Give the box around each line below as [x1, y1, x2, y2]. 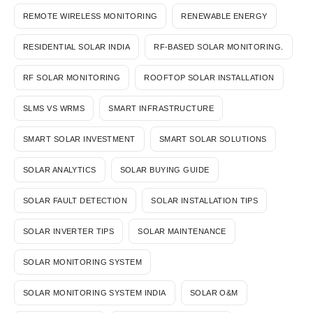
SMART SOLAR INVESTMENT [23, 134, 136, 143]
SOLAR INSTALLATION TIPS [151, 196, 259, 205]
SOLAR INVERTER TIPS [23, 226, 115, 235]
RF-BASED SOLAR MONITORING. [154, 42, 284, 51]
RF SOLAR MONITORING [23, 73, 121, 82]
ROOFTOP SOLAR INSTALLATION [144, 73, 275, 82]
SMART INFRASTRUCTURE [108, 103, 214, 112]
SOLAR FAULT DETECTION [23, 196, 128, 205]
